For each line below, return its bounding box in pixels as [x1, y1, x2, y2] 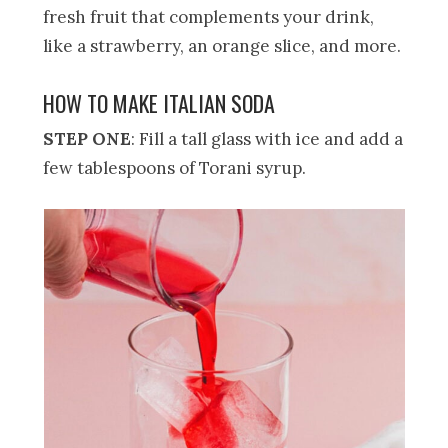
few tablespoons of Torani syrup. [43, 156, 307, 179]
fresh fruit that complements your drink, [43, 5, 375, 28]
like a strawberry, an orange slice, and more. [43, 34, 402, 57]
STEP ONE [43, 127, 132, 150]
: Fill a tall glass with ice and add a [131, 127, 404, 150]
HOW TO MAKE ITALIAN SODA [43, 86, 276, 119]
